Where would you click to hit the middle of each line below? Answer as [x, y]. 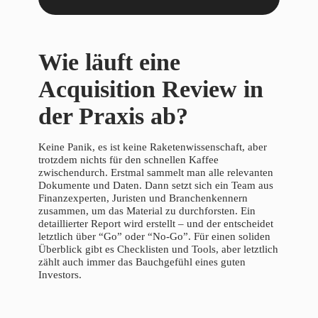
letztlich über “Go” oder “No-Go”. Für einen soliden [154, 237]
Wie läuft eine [109, 62]
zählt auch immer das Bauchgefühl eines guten [142, 262]
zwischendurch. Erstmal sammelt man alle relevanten [156, 173]
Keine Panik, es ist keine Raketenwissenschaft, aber [153, 147]
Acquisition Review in [151, 89]
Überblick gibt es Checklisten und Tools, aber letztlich [158, 250]
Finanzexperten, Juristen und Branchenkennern [143, 198]
